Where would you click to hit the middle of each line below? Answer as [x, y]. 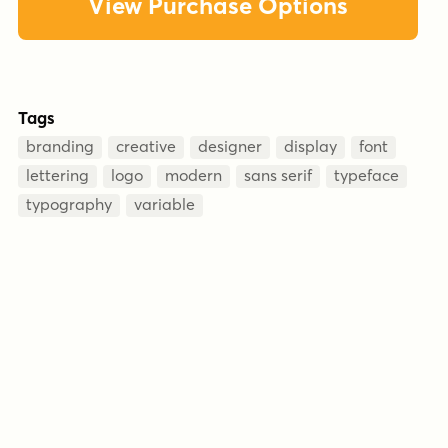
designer [230, 146]
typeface [366, 175]
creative [146, 146]
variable [164, 204]
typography [69, 204]
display [310, 146]
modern [193, 175]
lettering [57, 175]
